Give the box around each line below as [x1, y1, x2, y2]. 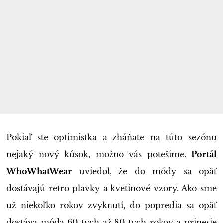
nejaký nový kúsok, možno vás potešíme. [6, 149, 191, 160]
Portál [191, 149, 217, 160]
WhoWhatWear [6, 166, 72, 177]
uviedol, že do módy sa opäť [72, 166, 217, 177]
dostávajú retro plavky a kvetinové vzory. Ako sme [6, 183, 217, 194]
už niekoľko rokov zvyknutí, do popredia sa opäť [6, 200, 217, 211]
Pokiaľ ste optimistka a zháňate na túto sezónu [6, 132, 217, 143]
